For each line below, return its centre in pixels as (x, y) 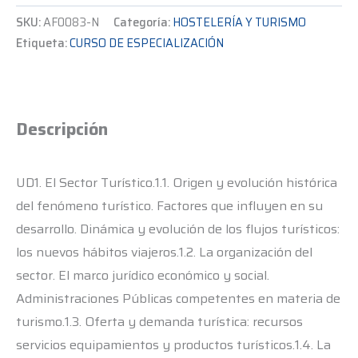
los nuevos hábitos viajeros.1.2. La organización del (164, 252)
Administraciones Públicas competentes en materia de (178, 298)
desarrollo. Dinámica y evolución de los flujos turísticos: (178, 229)
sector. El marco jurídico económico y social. (143, 275)
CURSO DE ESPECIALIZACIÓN (147, 43)
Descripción (62, 129)
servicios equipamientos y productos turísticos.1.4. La (173, 344)
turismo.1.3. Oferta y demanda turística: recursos (159, 321)
